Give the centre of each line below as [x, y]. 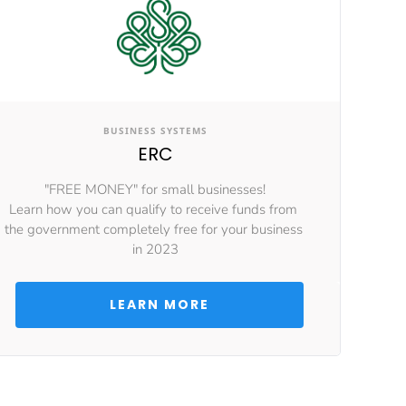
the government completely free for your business [155, 229]
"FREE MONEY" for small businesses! [155, 189]
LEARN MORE [162, 304]
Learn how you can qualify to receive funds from [155, 209]
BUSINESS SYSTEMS [155, 130]
